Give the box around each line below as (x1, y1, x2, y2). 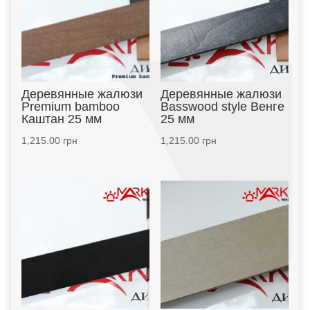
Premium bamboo (21, 100, 120, 114)
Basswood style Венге (160, 100, 284, 114)
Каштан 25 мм (21, 112, 102, 127)
